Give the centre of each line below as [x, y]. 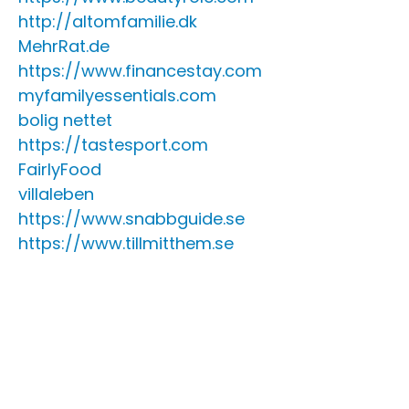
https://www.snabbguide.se [131, 219]
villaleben [56, 194]
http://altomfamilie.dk [108, 21]
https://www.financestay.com [140, 71]
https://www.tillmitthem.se [126, 243]
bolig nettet [65, 120]
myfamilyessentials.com [117, 95]
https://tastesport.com [113, 145]
